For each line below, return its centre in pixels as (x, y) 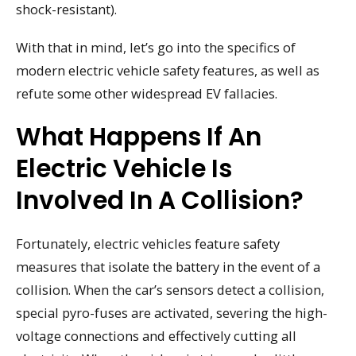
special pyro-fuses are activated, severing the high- (172, 313)
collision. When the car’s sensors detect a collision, (170, 290)
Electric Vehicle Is (124, 169)
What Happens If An (139, 137)
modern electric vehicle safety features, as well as (168, 71)
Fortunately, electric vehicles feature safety (148, 244)
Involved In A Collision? (160, 201)
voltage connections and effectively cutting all (156, 336)
